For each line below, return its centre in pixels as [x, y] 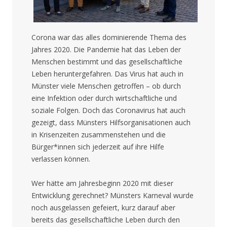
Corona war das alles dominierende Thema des [109, 37]
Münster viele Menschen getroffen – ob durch [106, 86]
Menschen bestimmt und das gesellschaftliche [107, 61]
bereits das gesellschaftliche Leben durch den [105, 219]
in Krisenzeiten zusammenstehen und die [98, 134]
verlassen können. [61, 159]
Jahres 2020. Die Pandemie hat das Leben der [106, 49]
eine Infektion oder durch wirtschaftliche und [104, 98]
